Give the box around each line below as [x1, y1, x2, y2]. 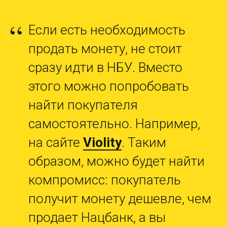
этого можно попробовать [28, 79, 189, 94]
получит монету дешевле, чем [28, 191, 211, 207]
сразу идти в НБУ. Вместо [28, 60, 182, 75]
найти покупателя [28, 97, 138, 113]
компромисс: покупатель [28, 172, 181, 188]
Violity [83, 135, 122, 150]
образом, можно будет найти [28, 154, 205, 169]
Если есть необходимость [28, 22, 185, 38]
